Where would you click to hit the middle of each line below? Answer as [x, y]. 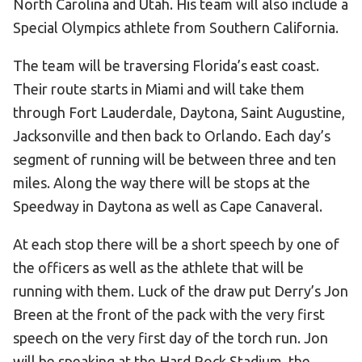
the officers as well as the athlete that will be [158, 267]
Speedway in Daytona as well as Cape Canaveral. [168, 206]
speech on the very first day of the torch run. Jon [170, 338]
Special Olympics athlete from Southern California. [176, 27]
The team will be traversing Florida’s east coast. [166, 65]
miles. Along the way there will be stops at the [162, 183]
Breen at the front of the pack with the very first [169, 314]
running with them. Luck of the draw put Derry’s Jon [181, 291]
